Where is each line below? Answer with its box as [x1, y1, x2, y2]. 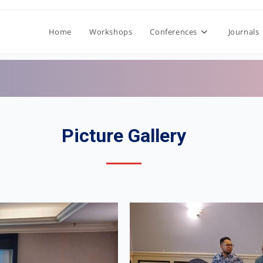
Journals [228, 26, 259, 37]
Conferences [150, 26, 197, 37]
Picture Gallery [61, 124, 186, 147]
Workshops [89, 26, 133, 37]
